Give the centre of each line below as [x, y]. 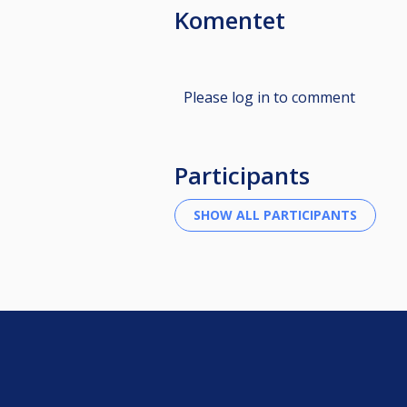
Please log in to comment [269, 97]
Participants [242, 175]
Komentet [230, 20]
